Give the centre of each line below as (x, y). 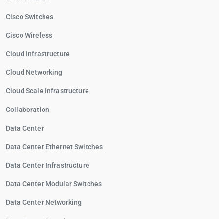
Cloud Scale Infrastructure (47, 91)
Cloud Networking (34, 72)
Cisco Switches (30, 17)
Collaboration (28, 109)
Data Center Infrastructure (48, 165)
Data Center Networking (44, 202)
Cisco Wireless (29, 35)
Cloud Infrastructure (38, 54)
